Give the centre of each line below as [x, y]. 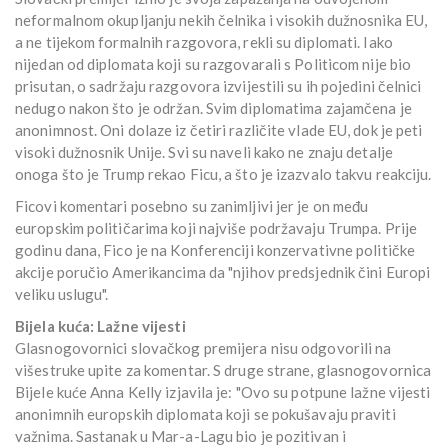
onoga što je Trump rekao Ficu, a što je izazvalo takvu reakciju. [223, 174]
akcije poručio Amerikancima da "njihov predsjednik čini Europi [223, 272]
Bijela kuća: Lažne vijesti [100, 326]
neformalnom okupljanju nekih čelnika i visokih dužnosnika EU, [221, 20]
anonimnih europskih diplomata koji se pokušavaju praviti [205, 414]
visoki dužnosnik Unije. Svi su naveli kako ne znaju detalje [204, 152]
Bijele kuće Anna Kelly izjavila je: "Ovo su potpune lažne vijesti [223, 392]
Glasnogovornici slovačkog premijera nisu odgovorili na [203, 348]
